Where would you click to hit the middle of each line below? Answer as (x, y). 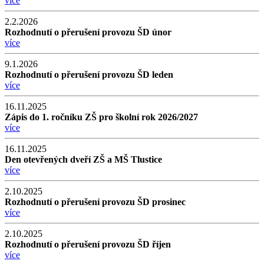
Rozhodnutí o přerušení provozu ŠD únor (88, 32)
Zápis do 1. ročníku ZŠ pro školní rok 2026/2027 (101, 117)
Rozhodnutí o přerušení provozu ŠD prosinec (95, 202)
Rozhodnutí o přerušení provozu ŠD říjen (88, 244)
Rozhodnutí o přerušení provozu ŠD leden (89, 74)
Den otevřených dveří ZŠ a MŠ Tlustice (83, 159)
